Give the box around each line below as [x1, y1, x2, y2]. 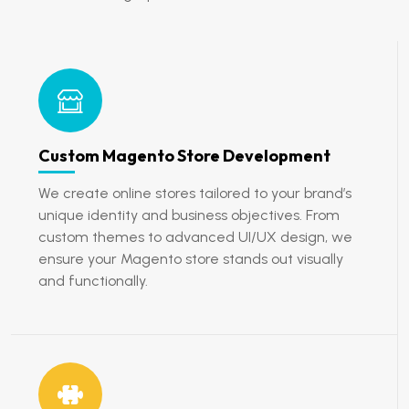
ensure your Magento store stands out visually [38, 250, 343, 267]
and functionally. [38, 272, 148, 289]
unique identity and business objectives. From [38, 206, 340, 224]
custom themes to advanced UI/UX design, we [38, 228, 352, 246]
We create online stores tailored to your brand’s [38, 184, 351, 202]
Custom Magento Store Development [38, 145, 330, 166]
